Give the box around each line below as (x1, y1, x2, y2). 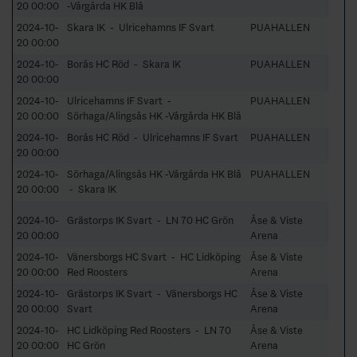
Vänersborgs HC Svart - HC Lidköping (67, 250, 241, 263)
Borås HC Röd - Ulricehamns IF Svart (67, 131, 238, 143)
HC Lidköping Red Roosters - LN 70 (67, 324, 231, 336)
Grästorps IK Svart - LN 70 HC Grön (67, 214, 233, 226)
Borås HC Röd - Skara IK (67, 57, 181, 70)
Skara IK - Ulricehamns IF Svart (67, 21, 214, 33)
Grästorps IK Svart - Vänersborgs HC (67, 287, 237, 300)
